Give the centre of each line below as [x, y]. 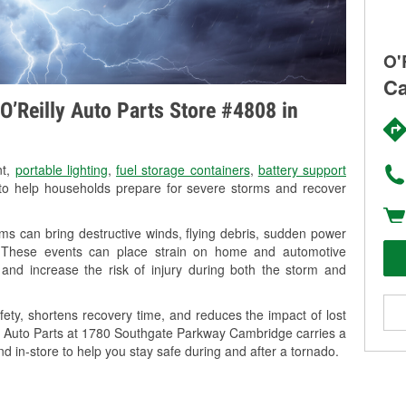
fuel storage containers [183, 170]
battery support [302, 170]
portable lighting [61, 170]
